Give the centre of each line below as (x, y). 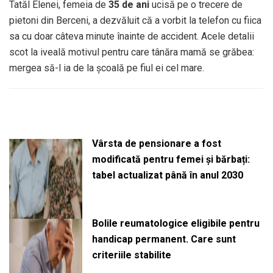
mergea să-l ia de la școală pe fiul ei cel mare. (107, 68)
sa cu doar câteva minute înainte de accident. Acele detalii (132, 36)
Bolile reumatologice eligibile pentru (175, 223)
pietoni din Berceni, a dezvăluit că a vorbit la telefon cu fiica (135, 20)
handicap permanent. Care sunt (164, 239)
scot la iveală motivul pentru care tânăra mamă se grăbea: (132, 52)
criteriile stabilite (131, 255)
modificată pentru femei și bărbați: (171, 159)
